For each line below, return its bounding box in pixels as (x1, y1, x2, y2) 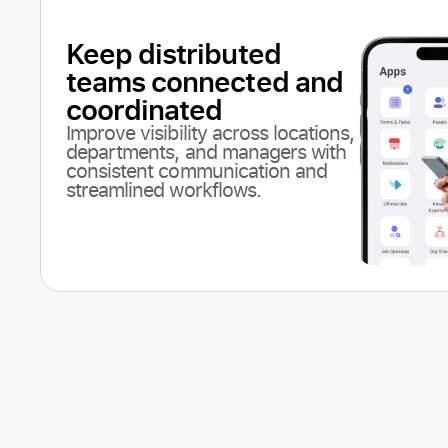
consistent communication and (66, 156, 328, 184)
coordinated (66, 89, 223, 128)
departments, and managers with (66, 137, 347, 165)
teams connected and (66, 61, 343, 100)
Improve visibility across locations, (66, 118, 355, 146)
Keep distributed (66, 33, 281, 72)
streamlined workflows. (66, 175, 261, 203)
